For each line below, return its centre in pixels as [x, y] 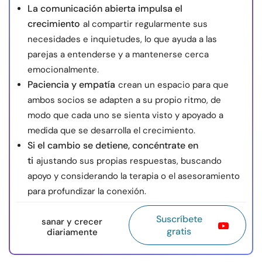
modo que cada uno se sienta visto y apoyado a [125, 116]
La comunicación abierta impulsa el [105, 9]
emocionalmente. [63, 70]
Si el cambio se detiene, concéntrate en [113, 146]
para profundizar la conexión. [87, 192]
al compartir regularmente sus [145, 24]
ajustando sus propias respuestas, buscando [129, 161]
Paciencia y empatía [71, 85]
